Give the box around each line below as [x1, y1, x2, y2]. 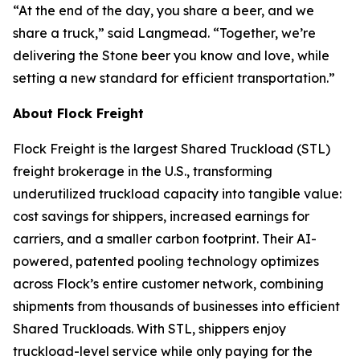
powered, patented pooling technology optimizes [13, 253, 319, 269]
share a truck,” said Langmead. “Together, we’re [13, 25, 316, 41]
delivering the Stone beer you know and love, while [13, 47, 329, 63]
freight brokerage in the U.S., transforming [13, 163, 272, 179]
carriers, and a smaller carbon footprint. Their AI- [13, 231, 317, 247]
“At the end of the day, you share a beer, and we [13, 2, 314, 18]
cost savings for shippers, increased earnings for [13, 208, 309, 224]
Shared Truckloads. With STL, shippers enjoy [13, 321, 286, 337]
